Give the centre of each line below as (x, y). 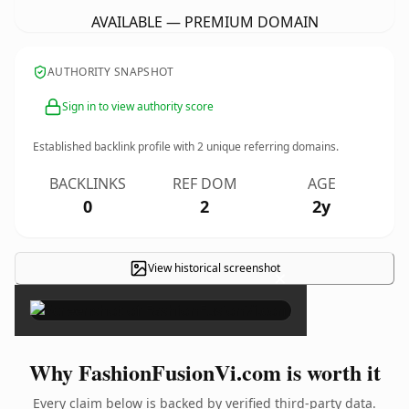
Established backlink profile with (115, 147)
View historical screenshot (214, 268)
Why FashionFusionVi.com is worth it (204, 372)
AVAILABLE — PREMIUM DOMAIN (204, 22)
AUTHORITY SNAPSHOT (111, 72)
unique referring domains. (271, 147)
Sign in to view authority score (138, 106)
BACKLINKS (88, 184)
